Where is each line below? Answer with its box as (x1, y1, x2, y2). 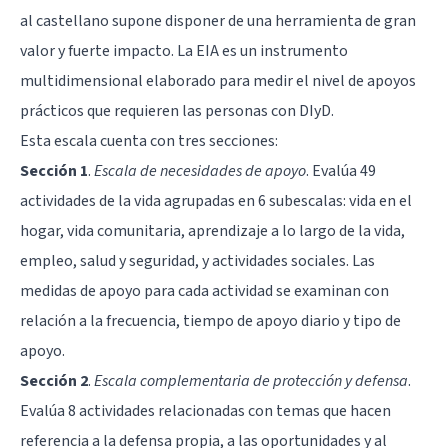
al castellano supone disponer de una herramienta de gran (20, 9, 416, 32)
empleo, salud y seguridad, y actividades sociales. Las (20, 249, 375, 272)
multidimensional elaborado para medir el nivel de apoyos (20, 69, 416, 92)
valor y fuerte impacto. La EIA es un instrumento (20, 39, 348, 62)
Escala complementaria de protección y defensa (94, 369, 408, 392)
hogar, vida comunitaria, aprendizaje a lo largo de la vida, (20, 219, 405, 242)
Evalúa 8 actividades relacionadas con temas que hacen (20, 399, 391, 422)
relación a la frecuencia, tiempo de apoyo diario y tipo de (20, 309, 401, 332)
